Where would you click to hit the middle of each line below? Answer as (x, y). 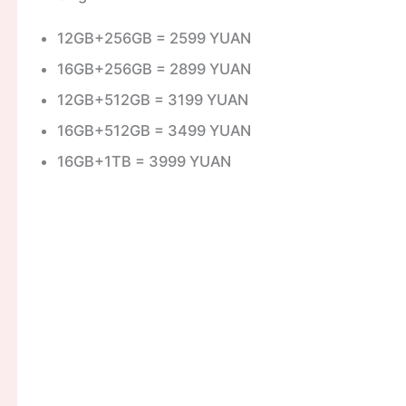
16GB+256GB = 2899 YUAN (154, 69)
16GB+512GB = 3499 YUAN (154, 131)
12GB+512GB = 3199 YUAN (152, 100)
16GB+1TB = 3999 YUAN (144, 162)
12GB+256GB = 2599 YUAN (154, 39)
